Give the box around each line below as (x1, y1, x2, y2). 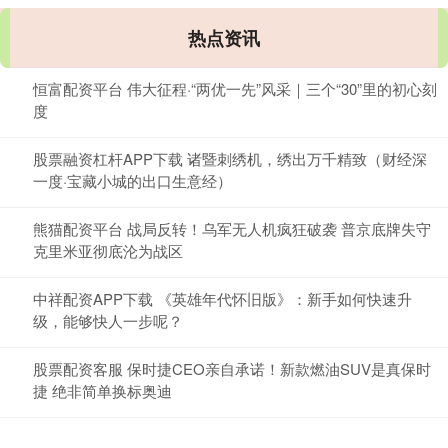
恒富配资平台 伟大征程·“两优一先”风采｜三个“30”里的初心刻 (33, 78, 437, 100)
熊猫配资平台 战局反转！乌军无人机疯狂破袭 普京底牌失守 (33, 218, 431, 240)
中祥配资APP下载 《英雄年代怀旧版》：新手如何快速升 (33, 288, 412, 310)
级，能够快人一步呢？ (33, 310, 183, 332)
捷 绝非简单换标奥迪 (33, 380, 172, 402)
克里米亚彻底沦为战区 (33, 240, 183, 262)
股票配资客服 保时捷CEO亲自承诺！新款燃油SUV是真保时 (33, 358, 431, 380)
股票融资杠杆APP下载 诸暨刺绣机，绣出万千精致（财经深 (33, 148, 427, 170)
